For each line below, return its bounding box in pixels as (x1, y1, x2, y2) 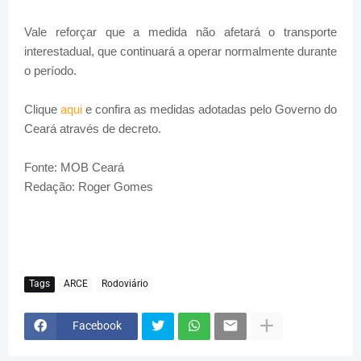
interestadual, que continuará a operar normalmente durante (24, 44, 337, 58)
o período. (24, 63, 77, 77)
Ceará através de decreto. (24, 121, 161, 135)
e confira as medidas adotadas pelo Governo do (82, 102, 337, 116)
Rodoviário (102, 278, 148, 290)
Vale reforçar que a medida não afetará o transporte (24, 24, 337, 39)
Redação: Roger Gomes (24, 179, 153, 193)
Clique (24, 102, 60, 116)
